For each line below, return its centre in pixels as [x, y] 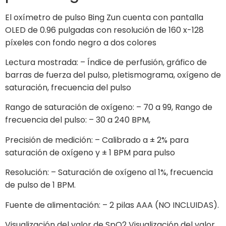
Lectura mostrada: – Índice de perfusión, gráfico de [106, 62]
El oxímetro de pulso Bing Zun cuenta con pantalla [104, 17]
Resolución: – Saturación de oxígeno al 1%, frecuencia [109, 173]
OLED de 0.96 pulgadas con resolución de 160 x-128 [104, 30]
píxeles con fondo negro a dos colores [81, 42]
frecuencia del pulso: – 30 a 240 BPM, [78, 120]
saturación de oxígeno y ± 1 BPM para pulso [90, 152]
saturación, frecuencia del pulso [68, 88]
